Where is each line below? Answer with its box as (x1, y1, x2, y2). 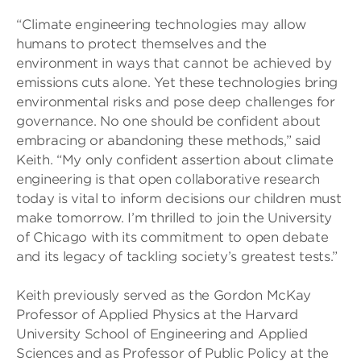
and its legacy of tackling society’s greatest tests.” (16, 249, 338, 264)
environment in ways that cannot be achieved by (16, 56, 332, 71)
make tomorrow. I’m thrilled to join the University (16, 210, 333, 226)
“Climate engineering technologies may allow (16, 17, 307, 32)
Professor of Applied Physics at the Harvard (16, 307, 299, 322)
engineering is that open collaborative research (16, 172, 320, 187)
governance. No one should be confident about (16, 114, 321, 129)
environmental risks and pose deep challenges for (16, 94, 335, 110)
